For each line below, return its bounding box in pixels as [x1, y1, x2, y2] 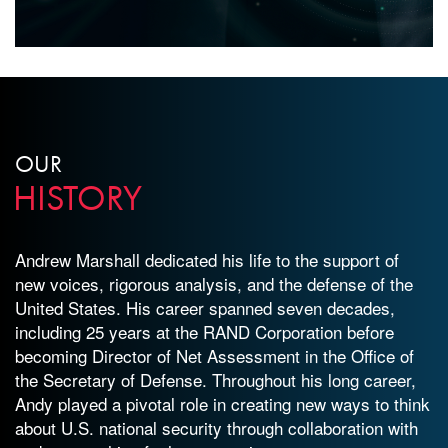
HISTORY [13, 174, 142, 221]
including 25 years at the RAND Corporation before [15, 318, 394, 344]
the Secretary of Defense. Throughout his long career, [15, 366, 416, 392]
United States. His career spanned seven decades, [15, 294, 395, 320]
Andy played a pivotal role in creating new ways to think [15, 390, 430, 416]
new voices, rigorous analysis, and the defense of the [15, 270, 413, 296]
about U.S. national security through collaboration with [15, 414, 418, 440]
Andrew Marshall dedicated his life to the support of [15, 246, 399, 272]
